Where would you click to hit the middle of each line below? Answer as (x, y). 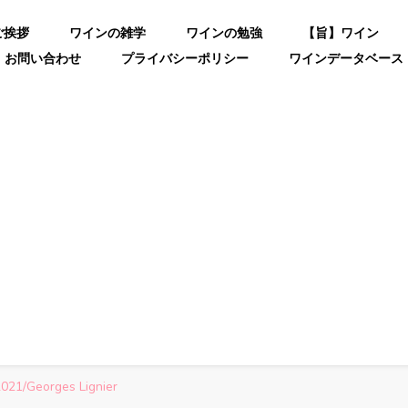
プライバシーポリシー (184, 58)
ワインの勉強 (224, 33)
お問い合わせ (42, 58)
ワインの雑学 (107, 33)
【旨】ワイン (340, 33)
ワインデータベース (346, 58)
